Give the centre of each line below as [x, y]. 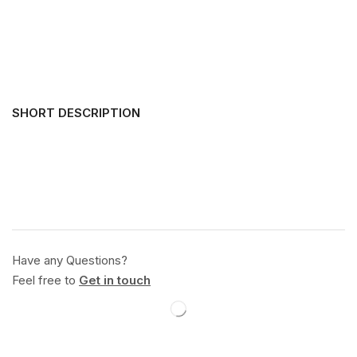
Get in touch [115, 280]
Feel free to [45, 280]
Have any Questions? [70, 261]
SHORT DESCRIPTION [76, 113]
